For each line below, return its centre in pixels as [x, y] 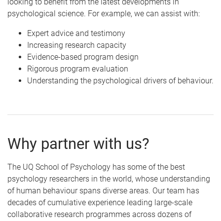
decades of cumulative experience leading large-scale [100, 202]
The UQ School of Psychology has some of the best [96, 167]
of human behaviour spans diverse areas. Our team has [103, 190]
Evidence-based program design [83, 57]
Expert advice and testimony [76, 33]
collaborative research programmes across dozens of [99, 214]
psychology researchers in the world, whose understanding [109, 179]
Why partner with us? [78, 144]
